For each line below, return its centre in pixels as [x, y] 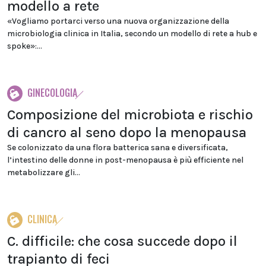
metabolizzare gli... [44, 172]
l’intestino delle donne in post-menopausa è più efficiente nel [125, 160]
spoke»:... [25, 46]
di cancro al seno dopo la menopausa [127, 132]
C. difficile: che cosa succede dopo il [122, 241]
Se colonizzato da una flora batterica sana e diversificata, [118, 148]
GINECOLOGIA [52, 93]
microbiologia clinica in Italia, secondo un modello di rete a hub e [132, 34]
